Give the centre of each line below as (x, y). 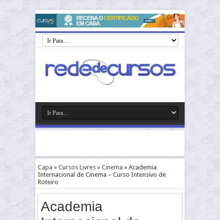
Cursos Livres (77, 167)
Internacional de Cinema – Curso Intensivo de (102, 175)
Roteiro (48, 182)
